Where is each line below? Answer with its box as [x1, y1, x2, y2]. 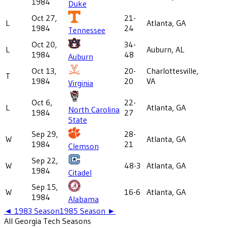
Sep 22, [32, 155, 58, 165]
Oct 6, [32, 97, 52, 107]
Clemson [68, 140, 99, 151]
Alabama [68, 193, 99, 204]
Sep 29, [32, 128, 58, 139]
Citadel [68, 167, 92, 178]
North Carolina [68, 104, 120, 115]
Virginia [68, 77, 93, 88]
